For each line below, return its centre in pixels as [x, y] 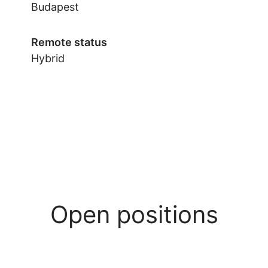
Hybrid [48, 58]
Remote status [69, 42]
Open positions [134, 214]
